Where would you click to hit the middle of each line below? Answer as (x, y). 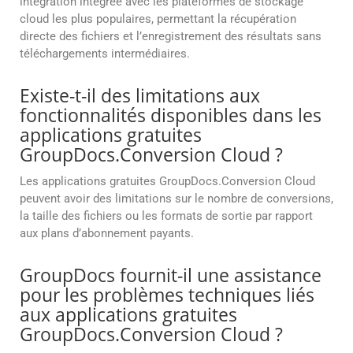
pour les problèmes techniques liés (167, 295)
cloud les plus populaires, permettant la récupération (158, 19)
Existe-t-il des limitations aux (140, 96)
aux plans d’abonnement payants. (107, 234)
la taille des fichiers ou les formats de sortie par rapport (166, 216)
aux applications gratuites (128, 315)
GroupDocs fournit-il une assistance (171, 275)
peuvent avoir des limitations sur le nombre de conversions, (176, 199)
